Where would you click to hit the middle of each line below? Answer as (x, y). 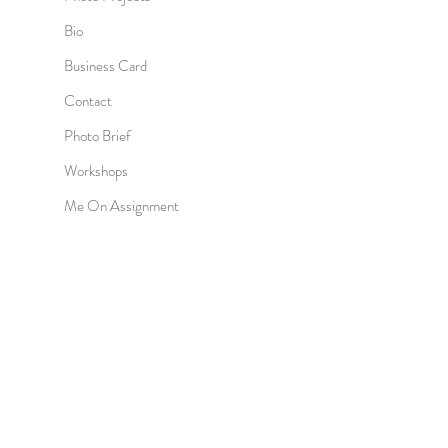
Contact (88, 101)
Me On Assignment (121, 206)
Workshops (96, 171)
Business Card (105, 66)
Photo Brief (97, 136)
